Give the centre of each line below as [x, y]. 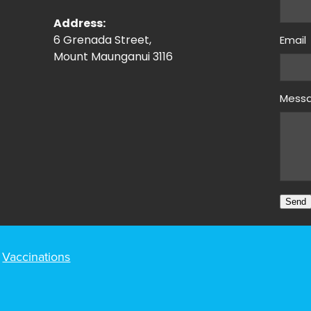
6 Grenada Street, [102, 41]
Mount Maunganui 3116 [113, 57]
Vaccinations [36, 256]
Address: [79, 24]
